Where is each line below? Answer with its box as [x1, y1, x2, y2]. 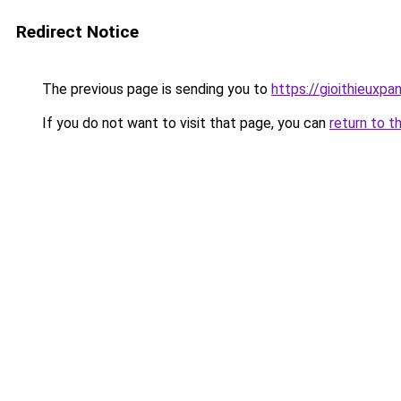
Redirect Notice [16, 21, 139, 42]
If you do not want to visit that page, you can [38, 115, 329, 132]
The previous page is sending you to [38, 81, 271, 98]
